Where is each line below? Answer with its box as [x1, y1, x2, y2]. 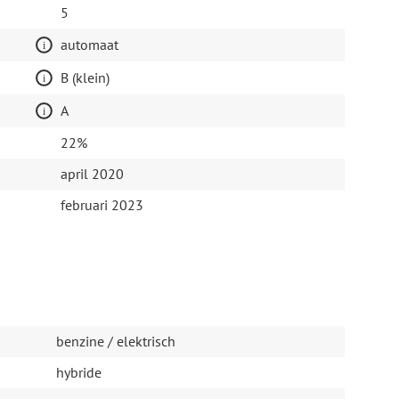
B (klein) [60, 69, 110, 87]
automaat [60, 36, 118, 54]
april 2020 [60, 165, 124, 183]
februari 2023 [60, 196, 143, 215]
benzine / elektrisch [55, 332, 175, 351]
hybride [55, 363, 102, 382]
